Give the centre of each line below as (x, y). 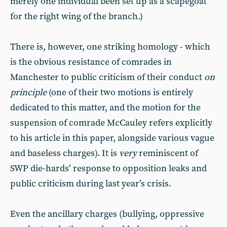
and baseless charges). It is (65, 153)
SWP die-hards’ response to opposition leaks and (108, 168)
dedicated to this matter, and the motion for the (105, 108)
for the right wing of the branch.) (77, 16)
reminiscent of (167, 153)
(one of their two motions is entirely (120, 92)
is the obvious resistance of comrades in (91, 62)
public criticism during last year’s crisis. (91, 184)
